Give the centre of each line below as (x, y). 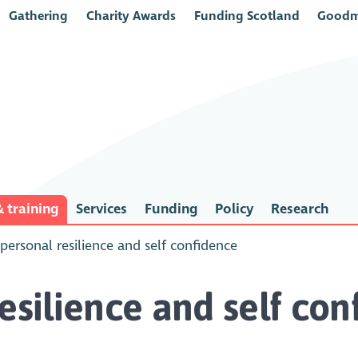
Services (101, 209)
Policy (234, 209)
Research (299, 209)
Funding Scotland (247, 16)
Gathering (39, 16)
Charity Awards (131, 16)
